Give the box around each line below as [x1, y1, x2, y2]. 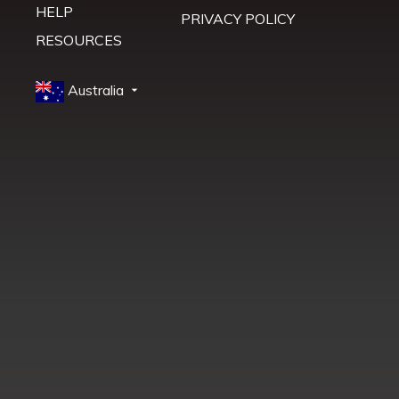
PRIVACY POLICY [181, 10, 296, 28]
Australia [67, 81, 127, 99]
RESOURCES [35, 31, 122, 49]
